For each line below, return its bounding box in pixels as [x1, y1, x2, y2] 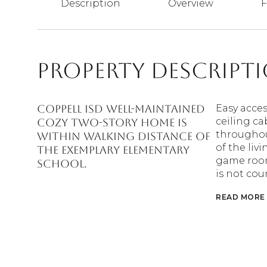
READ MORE [216, 193, 265, 201]
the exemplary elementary [37, 144, 190, 156]
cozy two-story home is [37, 116, 187, 129]
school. [37, 157, 87, 170]
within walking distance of [37, 130, 210, 142]
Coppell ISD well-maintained [37, 103, 205, 115]
